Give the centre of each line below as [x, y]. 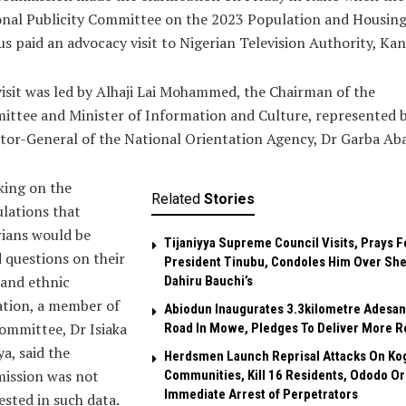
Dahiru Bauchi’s [208, 280]
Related [175, 198]
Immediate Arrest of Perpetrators [261, 394]
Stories [229, 198]
